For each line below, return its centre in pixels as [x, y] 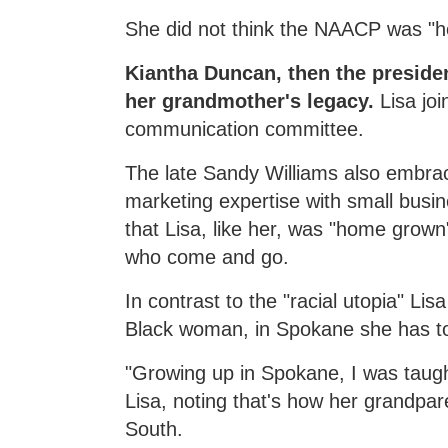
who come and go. [207, 256]
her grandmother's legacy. [253, 100]
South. [154, 428]
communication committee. [245, 128]
